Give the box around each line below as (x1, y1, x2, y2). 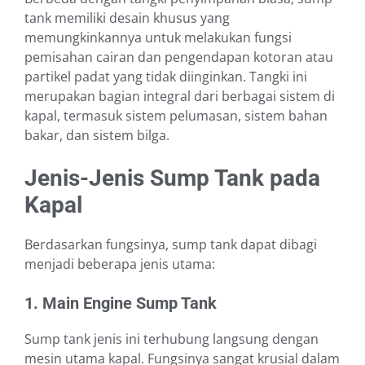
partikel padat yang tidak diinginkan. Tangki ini (24, 68, 307, 86)
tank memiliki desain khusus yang (24, 9, 230, 28)
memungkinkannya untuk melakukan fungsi (24, 29, 292, 47)
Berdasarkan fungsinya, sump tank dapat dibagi (24, 235, 317, 254)
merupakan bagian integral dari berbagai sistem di (24, 87, 335, 106)
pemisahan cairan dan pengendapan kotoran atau (24, 48, 333, 67)
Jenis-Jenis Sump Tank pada (24, 165, 320, 192)
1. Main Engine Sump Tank (24, 293, 217, 314)
